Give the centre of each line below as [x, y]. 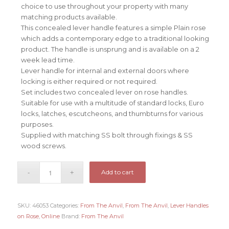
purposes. [37, 124]
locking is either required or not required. [89, 82]
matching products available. [69, 17]
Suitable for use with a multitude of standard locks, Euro [112, 103]
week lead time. [48, 60]
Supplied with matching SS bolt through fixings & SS [107, 135]
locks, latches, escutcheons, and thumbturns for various [112, 114]
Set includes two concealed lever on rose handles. [104, 92]
